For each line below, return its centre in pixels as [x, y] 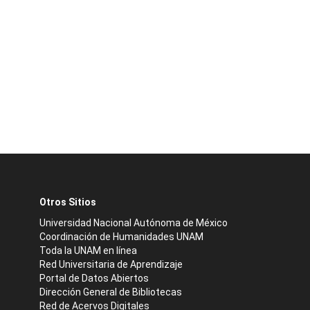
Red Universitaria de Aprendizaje [111, 264]
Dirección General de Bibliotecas [111, 292]
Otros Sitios [68, 202]
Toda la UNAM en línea [88, 250]
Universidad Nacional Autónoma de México [134, 223]
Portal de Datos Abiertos [94, 278]
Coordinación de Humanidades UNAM [121, 237]
